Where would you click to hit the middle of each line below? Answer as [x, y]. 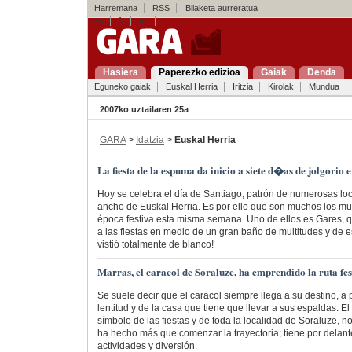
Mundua [324, 86]
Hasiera [120, 72]
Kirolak [280, 86]
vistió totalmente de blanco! [155, 244]
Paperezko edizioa [199, 72]
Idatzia [150, 139]
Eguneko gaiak [122, 86]
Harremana [115, 8]
